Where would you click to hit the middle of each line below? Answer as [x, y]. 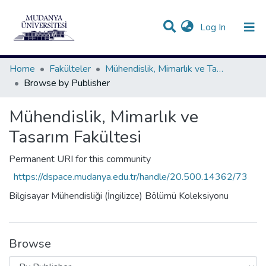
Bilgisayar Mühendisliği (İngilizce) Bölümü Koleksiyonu [119, 196]
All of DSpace [129, 55]
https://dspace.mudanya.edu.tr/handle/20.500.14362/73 [131, 177]
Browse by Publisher [67, 83]
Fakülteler [70, 69]
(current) [243, 27]
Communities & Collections [133, 55]
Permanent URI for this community [80, 159]
